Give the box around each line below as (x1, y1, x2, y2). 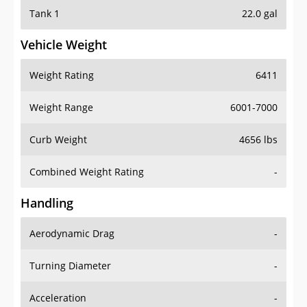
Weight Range (29, 101, 93, 114)
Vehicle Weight (21, 36, 107, 53)
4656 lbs (239, 133, 278, 147)
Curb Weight (29, 133, 87, 147)
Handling (21, 195, 73, 212)
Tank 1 (29, 7, 60, 21)
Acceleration (29, 291, 86, 305)
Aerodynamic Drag (29, 227, 114, 241)
